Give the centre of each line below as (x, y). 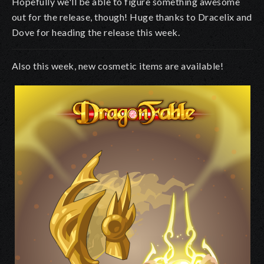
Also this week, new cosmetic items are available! (118, 65)
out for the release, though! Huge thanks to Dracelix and (132, 16)
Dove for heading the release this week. (96, 32)
